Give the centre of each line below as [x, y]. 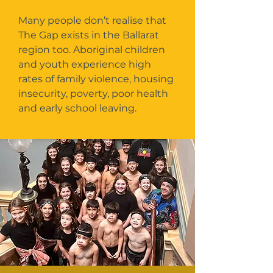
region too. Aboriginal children [92, 50]
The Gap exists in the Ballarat [89, 35]
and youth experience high [85, 64]
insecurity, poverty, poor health [93, 94]
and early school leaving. [77, 108]
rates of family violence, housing [96, 79]
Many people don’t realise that [92, 20]
